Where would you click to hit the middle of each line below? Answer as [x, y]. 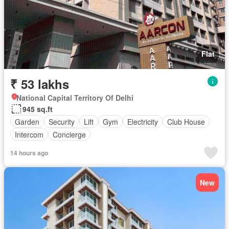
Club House [186, 121]
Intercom [29, 134]
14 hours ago [29, 153]
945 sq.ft [38, 109]
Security [62, 121]
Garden [27, 121]
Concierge [69, 134]
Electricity [143, 121]
